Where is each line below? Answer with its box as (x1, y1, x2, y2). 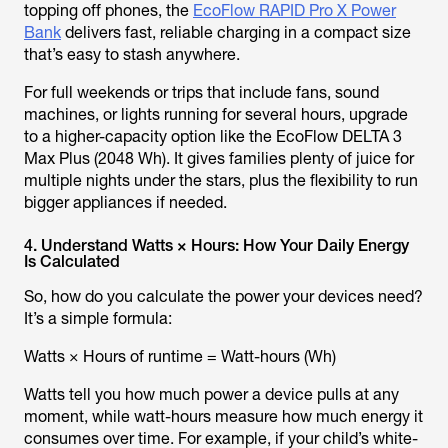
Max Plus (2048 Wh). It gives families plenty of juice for (24, 149, 414, 168)
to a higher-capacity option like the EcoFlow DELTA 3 (24, 127, 402, 146)
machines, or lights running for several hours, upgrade (24, 105, 408, 124)
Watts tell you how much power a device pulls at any (24, 385, 399, 404)
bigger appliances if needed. (24, 193, 227, 212)
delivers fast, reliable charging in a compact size (61, 23, 411, 42)
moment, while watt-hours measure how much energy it (24, 407, 423, 426)
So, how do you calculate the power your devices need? (24, 287, 423, 306)
